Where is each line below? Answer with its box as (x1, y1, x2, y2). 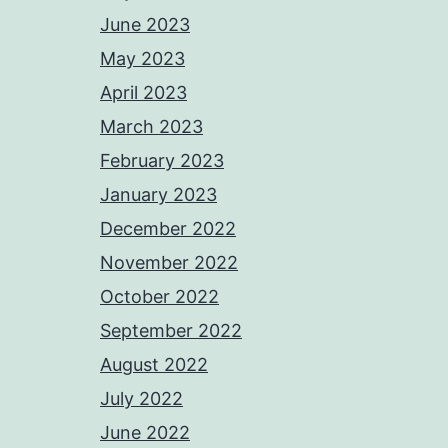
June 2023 (100, 14, 190, 35)
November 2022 (100, 252, 238, 273)
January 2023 (100, 184, 217, 205)
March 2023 (100, 116, 203, 137)
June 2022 (100, 422, 190, 443)
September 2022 (100, 320, 242, 341)
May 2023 (100, 48, 185, 69)
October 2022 (100, 286, 219, 307)
